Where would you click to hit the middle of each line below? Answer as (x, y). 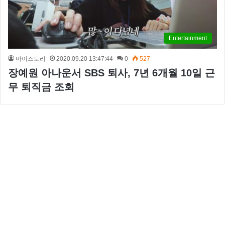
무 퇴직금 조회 (41, 87)
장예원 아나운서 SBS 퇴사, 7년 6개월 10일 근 (111, 73)
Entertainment (188, 38)
